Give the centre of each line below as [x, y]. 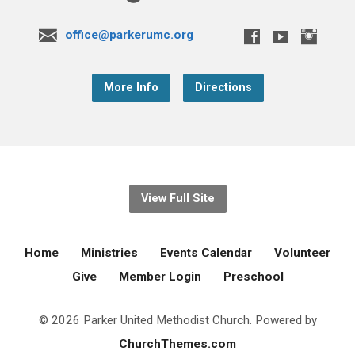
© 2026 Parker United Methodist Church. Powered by [177, 320]
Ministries [109, 252]
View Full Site [177, 198]
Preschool [253, 276]
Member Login [160, 276]
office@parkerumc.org [129, 34]
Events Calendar [206, 252]
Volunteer [302, 252]
